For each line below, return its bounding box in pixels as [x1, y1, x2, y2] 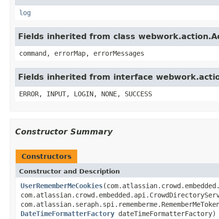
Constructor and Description [19, 167, 120, 175]
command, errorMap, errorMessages [19, 49, 144, 57]
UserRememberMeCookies [21, 181, 103, 190]
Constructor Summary [15, 127, 112, 136]
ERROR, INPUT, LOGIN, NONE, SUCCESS [19, 89, 152, 98]
